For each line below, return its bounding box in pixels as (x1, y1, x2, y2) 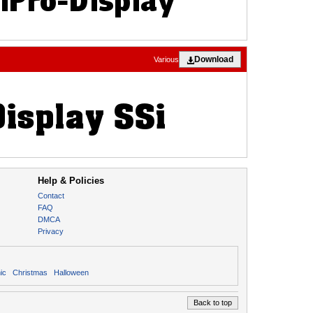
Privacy (37, 227, 64, 236)
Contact (37, 191, 64, 201)
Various (154, 54, 179, 64)
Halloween (54, 268, 89, 277)
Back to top (194, 298, 232, 307)
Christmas (13, 268, 48, 277)
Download (194, 54, 233, 65)
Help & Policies (37, 175, 104, 187)
